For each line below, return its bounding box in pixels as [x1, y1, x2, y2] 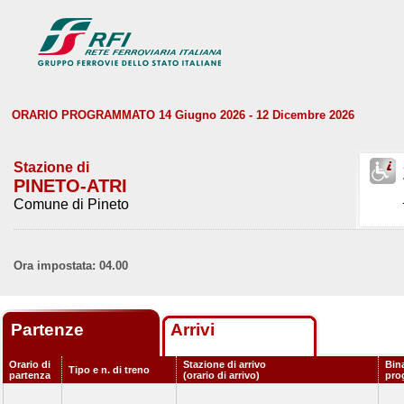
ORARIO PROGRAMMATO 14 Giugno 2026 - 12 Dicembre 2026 [12, 108, 354, 122]
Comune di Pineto [14, 197, 129, 212]
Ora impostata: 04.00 [14, 259, 128, 272]
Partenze [11, 320, 88, 339]
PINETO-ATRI [14, 176, 127, 196]
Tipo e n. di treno [69, 364, 150, 375]
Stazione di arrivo [183, 359, 266, 370]
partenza [9, 370, 50, 381]
